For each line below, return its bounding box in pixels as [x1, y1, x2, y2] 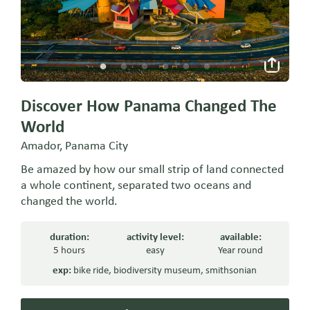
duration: [49, 230, 89, 244]
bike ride [73, 264, 109, 277]
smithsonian [206, 264, 257, 277]
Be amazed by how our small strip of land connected [21, 161, 284, 177]
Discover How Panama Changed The [21, 95, 277, 117]
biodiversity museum [113, 264, 201, 277]
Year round [218, 244, 264, 257]
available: [219, 230, 262, 244]
